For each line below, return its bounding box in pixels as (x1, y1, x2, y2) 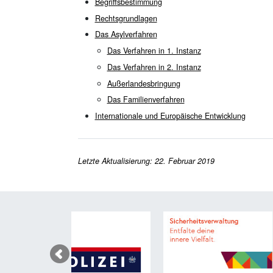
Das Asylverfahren (94, 29, 157, 40)
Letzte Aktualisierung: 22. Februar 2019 (77, 155, 214, 167)
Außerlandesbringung (107, 77, 180, 89)
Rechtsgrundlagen (94, 12, 157, 24)
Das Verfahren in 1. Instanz (107, 45, 201, 57)
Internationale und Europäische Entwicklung (94, 110, 246, 122)
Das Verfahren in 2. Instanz (107, 61, 201, 73)
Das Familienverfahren (107, 94, 185, 105)
